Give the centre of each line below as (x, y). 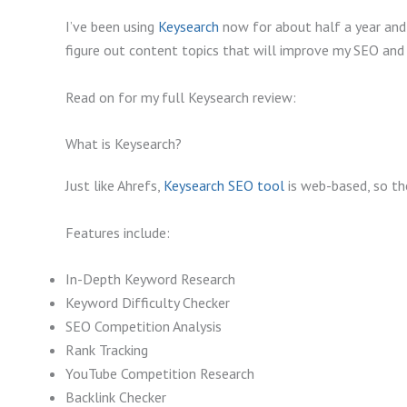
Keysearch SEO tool (224, 186)
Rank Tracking (107, 350)
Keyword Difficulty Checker (148, 303)
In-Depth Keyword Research (150, 279)
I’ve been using (112, 27)
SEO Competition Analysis (144, 327)
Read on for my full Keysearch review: (181, 97)
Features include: (118, 232)
